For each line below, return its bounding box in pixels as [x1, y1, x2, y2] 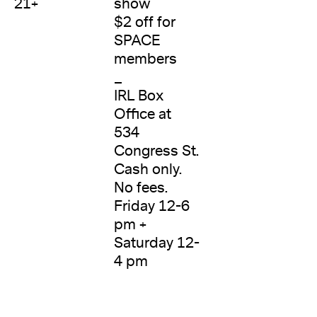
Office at [113, 104, 171, 125]
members [113, 49, 177, 70]
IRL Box [113, 86, 164, 107]
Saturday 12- [113, 233, 200, 254]
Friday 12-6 [113, 196, 190, 217]
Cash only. [113, 159, 182, 180]
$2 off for [113, 12, 175, 33]
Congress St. [113, 141, 199, 162]
